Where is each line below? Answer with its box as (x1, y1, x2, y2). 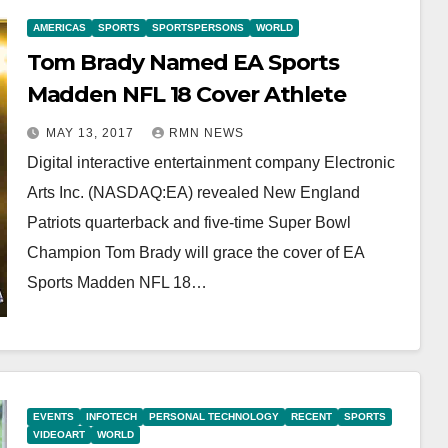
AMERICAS (32, 22, 86, 33)
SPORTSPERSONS (151, 22, 244, 33)
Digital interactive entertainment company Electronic (26, 154, 395, 171)
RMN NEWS (168, 126, 244, 140)
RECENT (290, 411, 332, 422)
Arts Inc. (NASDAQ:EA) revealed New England (26, 184, 360, 201)
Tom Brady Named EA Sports (26, 49, 340, 76)
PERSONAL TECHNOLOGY (148, 411, 279, 422)
